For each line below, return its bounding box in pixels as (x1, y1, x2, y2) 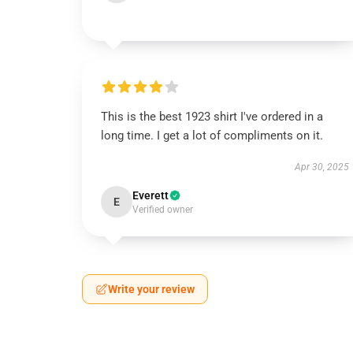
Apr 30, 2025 (294, 162, 349, 173)
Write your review (108, 283, 195, 295)
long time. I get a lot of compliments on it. (101, 128, 323, 143)
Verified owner (132, 204, 193, 215)
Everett (132, 189, 169, 202)
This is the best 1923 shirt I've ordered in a (101, 110, 323, 124)
